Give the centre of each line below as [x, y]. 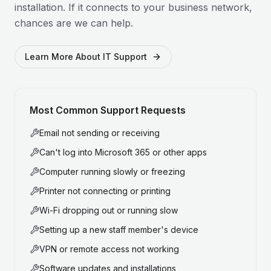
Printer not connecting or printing [105, 191]
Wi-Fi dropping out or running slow [109, 210]
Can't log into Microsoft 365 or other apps [123, 152]
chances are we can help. [74, 23]
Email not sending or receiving [100, 133]
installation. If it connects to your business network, [133, 7]
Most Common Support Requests [108, 110]
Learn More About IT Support [86, 57]
